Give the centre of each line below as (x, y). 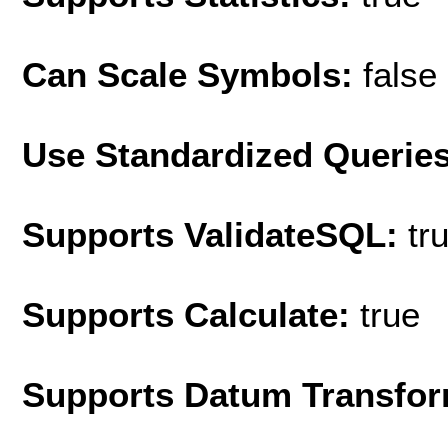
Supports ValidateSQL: (215, 234)
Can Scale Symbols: (192, 74)
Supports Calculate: (191, 314)
